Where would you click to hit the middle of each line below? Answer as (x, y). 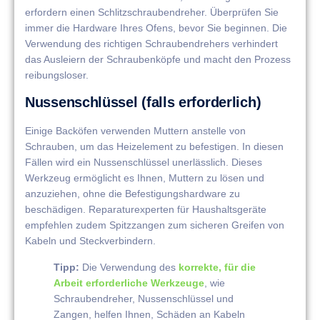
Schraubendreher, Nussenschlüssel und (144, 298)
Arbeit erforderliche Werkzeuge (129, 282)
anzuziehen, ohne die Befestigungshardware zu (132, 194)
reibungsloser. (57, 75)
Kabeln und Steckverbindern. (90, 241)
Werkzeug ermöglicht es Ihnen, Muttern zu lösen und (145, 178)
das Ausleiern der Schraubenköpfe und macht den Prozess (158, 60)
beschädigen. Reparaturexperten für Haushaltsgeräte (146, 210)
